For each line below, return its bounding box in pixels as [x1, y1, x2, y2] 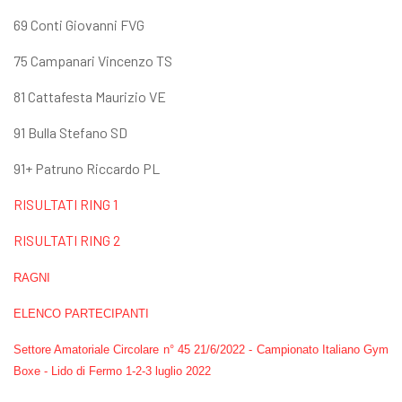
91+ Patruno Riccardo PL [13, 159, 160, 177]
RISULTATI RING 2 [13, 231, 120, 249]
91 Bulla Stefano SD [13, 123, 127, 141]
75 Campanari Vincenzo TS [13, 51, 172, 69]
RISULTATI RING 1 [13, 195, 118, 213]
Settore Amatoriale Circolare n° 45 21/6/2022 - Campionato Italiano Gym [13, 342, 389, 356]
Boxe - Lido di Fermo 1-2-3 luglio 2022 [13, 363, 211, 378]
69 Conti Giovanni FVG [13, 15, 144, 33]
